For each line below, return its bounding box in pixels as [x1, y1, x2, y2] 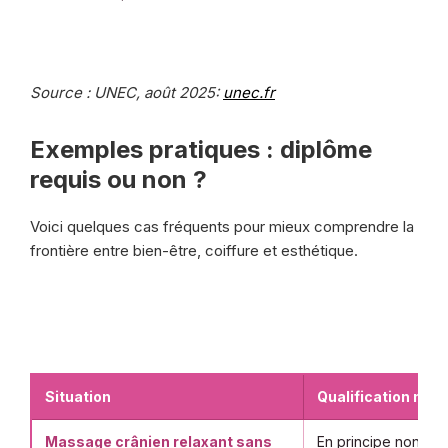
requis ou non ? [30, 165, 207, 194]
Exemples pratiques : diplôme [30, 135, 372, 164]
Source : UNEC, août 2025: [30, 83, 219, 102]
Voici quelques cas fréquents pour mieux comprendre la [30, 217, 414, 236]
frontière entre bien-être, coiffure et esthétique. [30, 241, 358, 260]
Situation [45, 388, 111, 405]
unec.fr [223, 83, 275, 102]
